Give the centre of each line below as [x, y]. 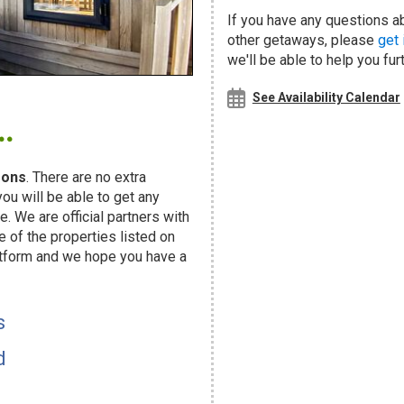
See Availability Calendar [326, 97]
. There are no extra [86, 177]
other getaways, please [302, 40]
